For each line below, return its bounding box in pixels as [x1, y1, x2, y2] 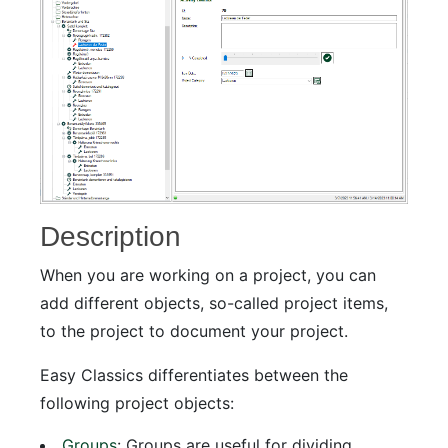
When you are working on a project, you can [40, 265, 376, 286]
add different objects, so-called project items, [40, 293, 388, 314]
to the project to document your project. [40, 321, 348, 342]
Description [40, 221, 181, 253]
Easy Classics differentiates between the [40, 365, 348, 386]
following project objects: [40, 393, 234, 414]
